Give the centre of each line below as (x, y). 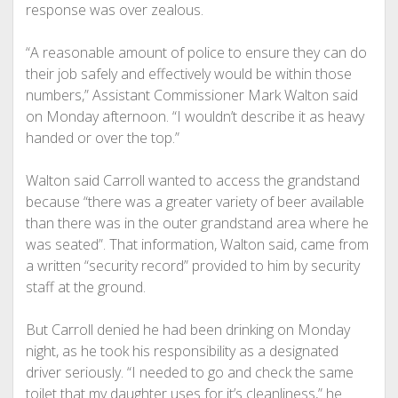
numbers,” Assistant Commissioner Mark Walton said (191, 95)
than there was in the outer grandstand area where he (197, 223)
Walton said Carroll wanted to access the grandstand (192, 180)
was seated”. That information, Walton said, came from (197, 244)
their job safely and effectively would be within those (188, 74)
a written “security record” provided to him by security (192, 266)
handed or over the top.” (102, 138)
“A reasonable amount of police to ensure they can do (196, 52)
